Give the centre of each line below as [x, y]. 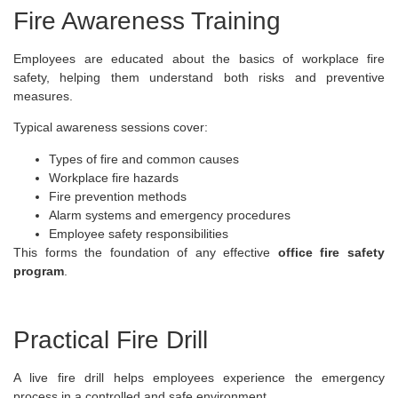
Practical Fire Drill [111, 339]
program [39, 271]
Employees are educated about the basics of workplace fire [199, 59]
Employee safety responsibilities [139, 233]
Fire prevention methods [118, 196]
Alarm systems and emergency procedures [170, 215]
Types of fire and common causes [144, 159]
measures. [43, 96]
